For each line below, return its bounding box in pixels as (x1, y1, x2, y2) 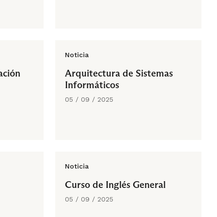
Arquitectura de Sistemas (65, 67, 173, 79)
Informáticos (65, 79, 119, 91)
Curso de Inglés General (65, 179, 166, 190)
